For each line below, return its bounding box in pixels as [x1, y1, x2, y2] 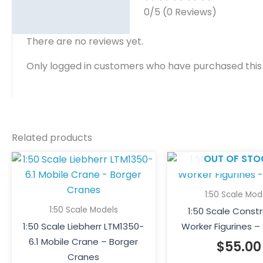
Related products [12, 130, 92, 144]
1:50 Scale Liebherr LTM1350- [23, 220, 144, 233]
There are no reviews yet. [26, 34, 143, 48]
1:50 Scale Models [49, 204, 118, 216]
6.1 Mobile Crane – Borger [29, 235, 139, 248]
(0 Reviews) [163, 5, 217, 19]
